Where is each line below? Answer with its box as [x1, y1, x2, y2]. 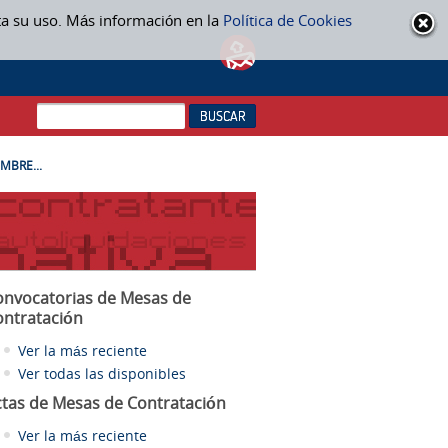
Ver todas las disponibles [18, 364, 186, 384]
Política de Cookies [222, 10, 352, 30]
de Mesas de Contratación [29, 392, 226, 415]
